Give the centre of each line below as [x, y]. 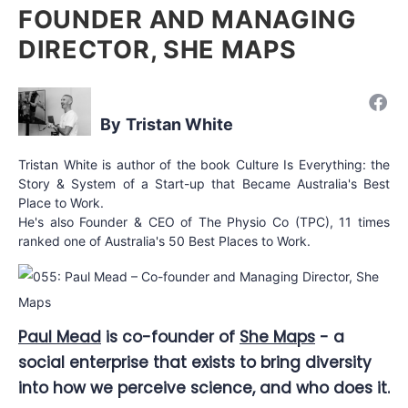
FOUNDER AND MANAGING [188, 19]
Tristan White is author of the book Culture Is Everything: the [204, 164]
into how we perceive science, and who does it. [204, 388]
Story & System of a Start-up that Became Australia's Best [204, 183]
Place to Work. [61, 202]
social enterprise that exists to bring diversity [195, 362]
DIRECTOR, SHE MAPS [158, 49]
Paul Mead [60, 337]
